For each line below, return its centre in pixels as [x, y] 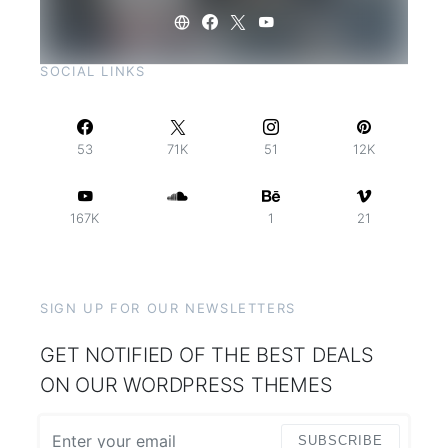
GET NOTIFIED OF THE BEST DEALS [207, 355]
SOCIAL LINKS [93, 71]
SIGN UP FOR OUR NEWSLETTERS [168, 308]
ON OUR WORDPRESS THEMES [186, 385]
